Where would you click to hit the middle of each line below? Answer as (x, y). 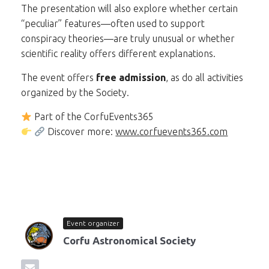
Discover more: (80, 131)
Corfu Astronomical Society (129, 240)
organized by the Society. (75, 92)
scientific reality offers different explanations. (118, 53)
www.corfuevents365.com (172, 131)
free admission (131, 77)
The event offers (59, 77)
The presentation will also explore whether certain (129, 8)
